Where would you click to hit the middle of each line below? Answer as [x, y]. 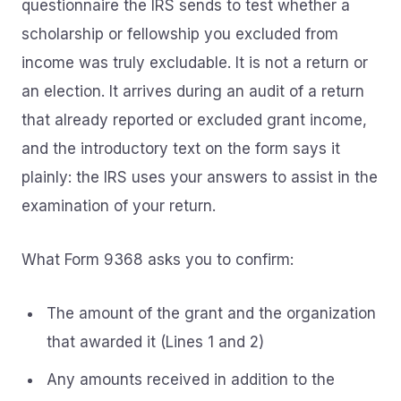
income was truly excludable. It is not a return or [195, 63]
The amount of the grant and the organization [211, 313]
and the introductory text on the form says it [181, 149]
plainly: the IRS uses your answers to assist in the [200, 177]
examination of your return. [119, 206]
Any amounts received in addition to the [191, 380]
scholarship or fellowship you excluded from [180, 34]
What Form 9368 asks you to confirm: [158, 260]
